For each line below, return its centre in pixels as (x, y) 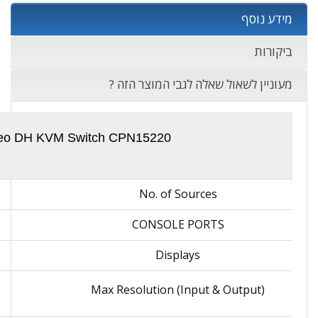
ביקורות (273, 51)
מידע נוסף (267, 19)
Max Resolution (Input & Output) (178, 290)
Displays (178, 255)
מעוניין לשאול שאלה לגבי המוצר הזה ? (201, 84)
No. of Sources (178, 194)
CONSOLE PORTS (178, 224)
